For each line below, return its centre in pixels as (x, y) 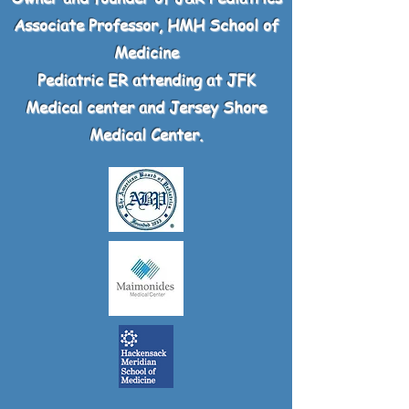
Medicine (146, 52)
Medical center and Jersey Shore (146, 107)
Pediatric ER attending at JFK (146, 79)
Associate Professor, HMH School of (146, 25)
